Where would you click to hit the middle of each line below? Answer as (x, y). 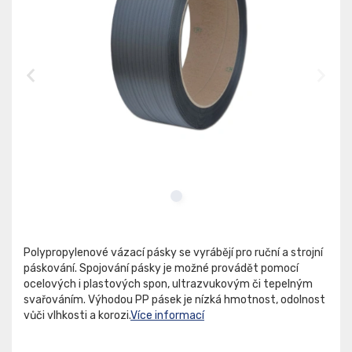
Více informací (167, 316)
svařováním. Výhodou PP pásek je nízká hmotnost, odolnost (174, 300)
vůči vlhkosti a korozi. (77, 316)
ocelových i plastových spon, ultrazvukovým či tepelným (168, 284)
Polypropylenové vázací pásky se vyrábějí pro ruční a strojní (173, 253)
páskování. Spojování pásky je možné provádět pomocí (161, 269)
